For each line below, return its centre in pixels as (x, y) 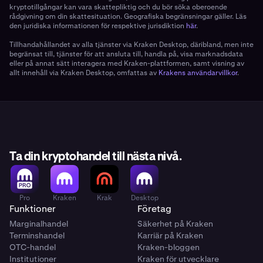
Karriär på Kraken (170, 236)
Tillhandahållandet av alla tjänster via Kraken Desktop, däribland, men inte (131, 45)
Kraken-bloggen (168, 247)
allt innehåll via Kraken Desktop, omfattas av (84, 73)
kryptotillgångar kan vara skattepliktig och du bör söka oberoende (118, 7)
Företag (154, 209)
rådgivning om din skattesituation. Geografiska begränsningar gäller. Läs (128, 17)
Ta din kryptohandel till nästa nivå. (95, 157)
